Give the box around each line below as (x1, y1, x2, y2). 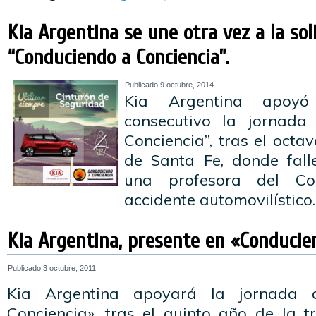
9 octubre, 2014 (160, 80, 214, 89)
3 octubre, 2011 (43, 264, 96, 272)
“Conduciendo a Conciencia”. (8, 45, 229, 70)
